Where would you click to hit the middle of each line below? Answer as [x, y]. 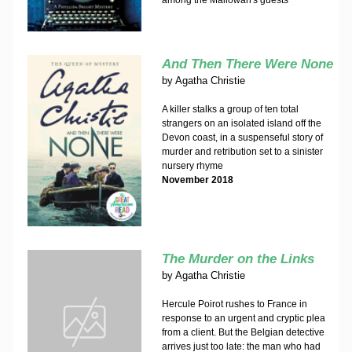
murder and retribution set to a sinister [242, 152]
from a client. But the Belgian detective [243, 332]
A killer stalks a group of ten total [230, 109]
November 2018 [197, 180]
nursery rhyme [192, 166]
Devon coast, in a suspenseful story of [242, 137]
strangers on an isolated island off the [241, 123]
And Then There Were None [247, 64]
